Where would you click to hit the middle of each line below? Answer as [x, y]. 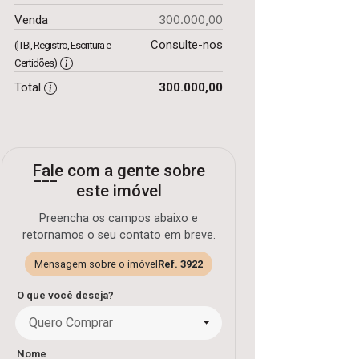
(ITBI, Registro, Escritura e [63, 45]
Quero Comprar [71, 323]
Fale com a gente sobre [119, 171]
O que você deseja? [65, 295]
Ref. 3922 [180, 264]
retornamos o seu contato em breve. [119, 235]
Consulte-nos [186, 45]
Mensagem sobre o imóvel [96, 264]
